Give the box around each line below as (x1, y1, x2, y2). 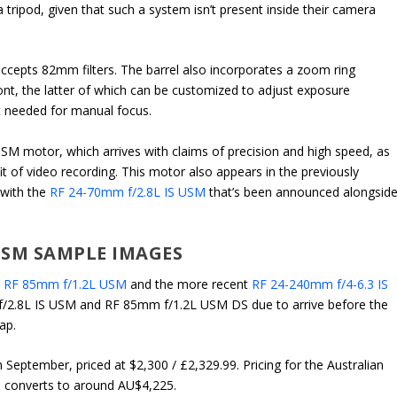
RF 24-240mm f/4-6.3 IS (252, 276, 389, 293)
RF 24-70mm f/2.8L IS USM (50, 183, 206, 200)
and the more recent (127, 276, 253, 293)
